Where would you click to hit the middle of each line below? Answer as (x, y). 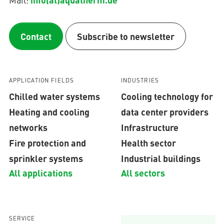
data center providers (164, 112)
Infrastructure (149, 127)
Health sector (148, 143)
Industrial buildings (160, 158)
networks (28, 127)
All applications (40, 173)
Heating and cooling (49, 112)
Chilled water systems (54, 96)
